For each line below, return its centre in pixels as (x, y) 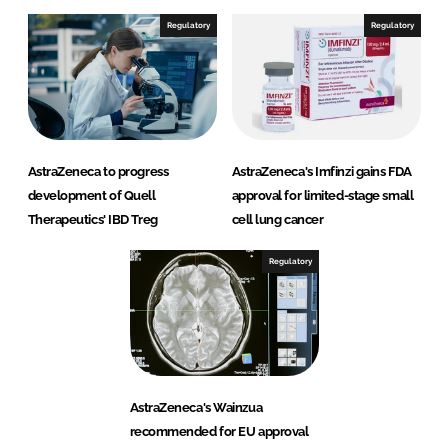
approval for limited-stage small (322, 196)
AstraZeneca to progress (98, 172)
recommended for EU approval (219, 432)
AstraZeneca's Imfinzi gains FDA (321, 172)
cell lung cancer (277, 220)
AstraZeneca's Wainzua (196, 408)
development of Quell (91, 196)
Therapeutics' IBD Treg (92, 220)
